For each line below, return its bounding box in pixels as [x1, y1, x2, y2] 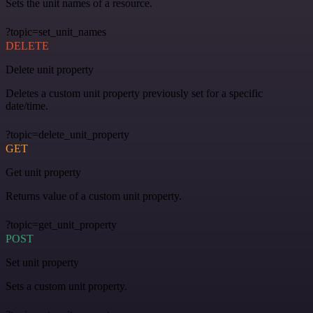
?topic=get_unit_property [6, 218, 117, 231]
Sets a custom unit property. [6, 279, 127, 292]
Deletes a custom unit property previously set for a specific [6, 87, 263, 99]
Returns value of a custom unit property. [6, 189, 182, 202]
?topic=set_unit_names [6, 25, 106, 38]
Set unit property [6, 256, 79, 268]
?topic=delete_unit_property [6, 128, 129, 140]
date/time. [6, 99, 48, 112]
